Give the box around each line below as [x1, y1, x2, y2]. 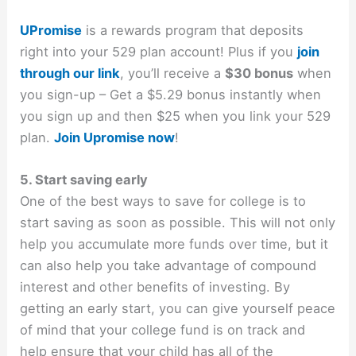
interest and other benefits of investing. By [20, 279, 291, 296]
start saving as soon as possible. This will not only [20, 215, 336, 231]
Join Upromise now [54, 129, 176, 145]
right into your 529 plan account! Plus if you [20, 43, 298, 60]
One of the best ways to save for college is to [20, 193, 307, 210]
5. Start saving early [20, 172, 149, 188]
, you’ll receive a [120, 64, 226, 81]
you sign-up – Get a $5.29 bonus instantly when [20, 86, 322, 103]
